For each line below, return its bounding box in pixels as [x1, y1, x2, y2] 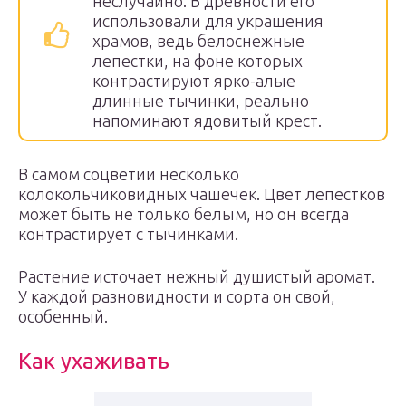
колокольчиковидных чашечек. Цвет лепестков [18, 185, 385, 203]
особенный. [18, 307, 108, 325]
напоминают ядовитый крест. [92, 111, 322, 130]
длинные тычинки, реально [92, 92, 309, 110]
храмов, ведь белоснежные [92, 32, 304, 50]
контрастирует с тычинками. [18, 225, 238, 243]
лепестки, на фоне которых [92, 52, 303, 70]
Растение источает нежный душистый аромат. [18, 267, 375, 285]
